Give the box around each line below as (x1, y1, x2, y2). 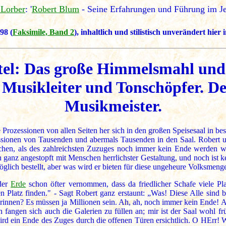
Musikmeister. (64, 96, 162, 115)
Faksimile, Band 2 (13, 28, 74, 37)
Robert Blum (32, 4, 79, 14)
